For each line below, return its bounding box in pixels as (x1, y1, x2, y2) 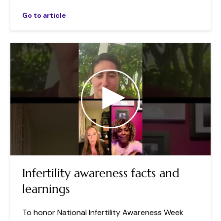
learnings (22, 182, 70, 197)
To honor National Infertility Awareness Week (22, 207, 184, 218)
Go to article (22, 10, 66, 20)
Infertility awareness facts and (22, 166, 180, 181)
